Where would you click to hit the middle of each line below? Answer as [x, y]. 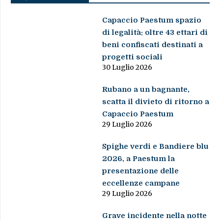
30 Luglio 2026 [127, 67]
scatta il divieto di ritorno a [156, 101]
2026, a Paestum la [139, 158]
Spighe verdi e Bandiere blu [156, 146]
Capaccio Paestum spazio [152, 20]
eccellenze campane [141, 183]
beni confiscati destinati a [153, 44]
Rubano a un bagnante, [146, 89]
